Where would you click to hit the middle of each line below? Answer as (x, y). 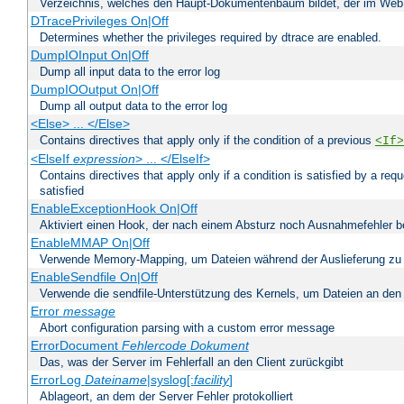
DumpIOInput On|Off (89, 55)
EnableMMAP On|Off (90, 243)
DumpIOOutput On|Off (94, 90)
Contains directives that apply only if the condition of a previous (207, 141)
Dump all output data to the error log (133, 106)
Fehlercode (154, 346)
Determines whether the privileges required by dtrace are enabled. (211, 38)
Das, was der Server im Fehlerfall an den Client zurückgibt (192, 363)
